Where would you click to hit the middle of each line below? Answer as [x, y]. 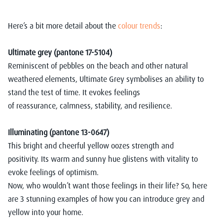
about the [101, 25]
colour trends [139, 25]
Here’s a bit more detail [45, 25]
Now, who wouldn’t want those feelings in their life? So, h [102, 185]
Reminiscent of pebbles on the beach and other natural [98, 65]
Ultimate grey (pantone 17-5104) [61, 52]
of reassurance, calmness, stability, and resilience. [90, 105]
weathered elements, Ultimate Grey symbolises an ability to [106, 79]
